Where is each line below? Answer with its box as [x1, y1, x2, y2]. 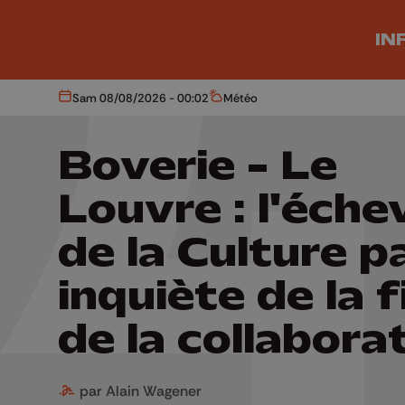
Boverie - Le [58, 140, 337, 192]
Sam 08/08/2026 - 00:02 [72, 89, 209, 105]
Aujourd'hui [63, 95, 125, 110]
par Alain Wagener [76, 381, 202, 400]
